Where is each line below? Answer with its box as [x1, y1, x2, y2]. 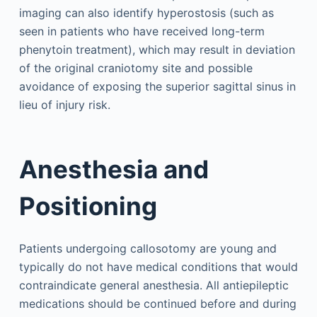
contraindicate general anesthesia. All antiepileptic [18, 277, 289, 292]
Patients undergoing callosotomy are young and [18, 241, 277, 255]
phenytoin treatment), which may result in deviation [18, 42, 295, 57]
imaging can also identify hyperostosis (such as [18, 5, 274, 20]
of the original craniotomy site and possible [18, 60, 253, 75]
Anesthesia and [18, 154, 209, 184]
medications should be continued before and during [18, 296, 296, 311]
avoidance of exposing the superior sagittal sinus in [18, 79, 296, 93]
